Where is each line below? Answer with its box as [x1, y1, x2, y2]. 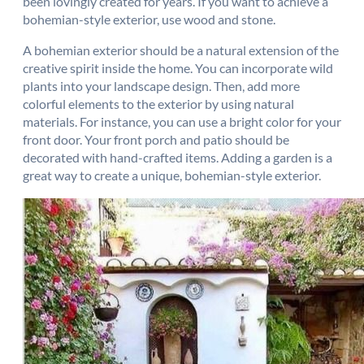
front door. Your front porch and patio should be [23, 132, 289, 148]
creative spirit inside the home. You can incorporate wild [23, 60, 333, 76]
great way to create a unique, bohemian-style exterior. [23, 167, 321, 184]
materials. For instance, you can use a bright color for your [23, 114, 341, 130]
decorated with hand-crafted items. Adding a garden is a [23, 149, 332, 166]
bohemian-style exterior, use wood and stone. [23, 11, 275, 27]
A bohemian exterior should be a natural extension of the [23, 42, 339, 58]
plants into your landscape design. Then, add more [23, 78, 300, 94]
